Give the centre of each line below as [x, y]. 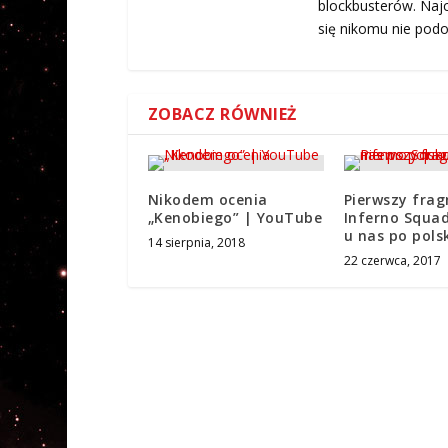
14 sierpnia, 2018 [196, 243]
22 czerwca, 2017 [392, 261]
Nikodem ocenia [207, 200]
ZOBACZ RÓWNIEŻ [222, 114]
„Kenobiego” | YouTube [235, 218]
